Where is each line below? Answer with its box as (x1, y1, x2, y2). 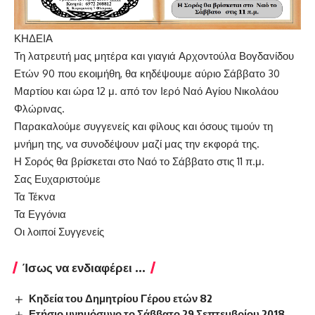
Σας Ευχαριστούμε (14, 172, 101, 186)
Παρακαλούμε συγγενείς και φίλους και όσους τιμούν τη (14, 120, 273, 134)
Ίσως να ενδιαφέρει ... (22, 259, 146, 276)
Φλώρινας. (14, 102, 65, 116)
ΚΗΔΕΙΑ (14, 32, 53, 46)
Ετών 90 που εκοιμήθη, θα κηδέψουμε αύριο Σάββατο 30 (14, 67, 280, 81)
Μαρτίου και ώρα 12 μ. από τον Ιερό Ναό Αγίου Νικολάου (14, 84, 278, 98)
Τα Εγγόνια (14, 207, 66, 221)
